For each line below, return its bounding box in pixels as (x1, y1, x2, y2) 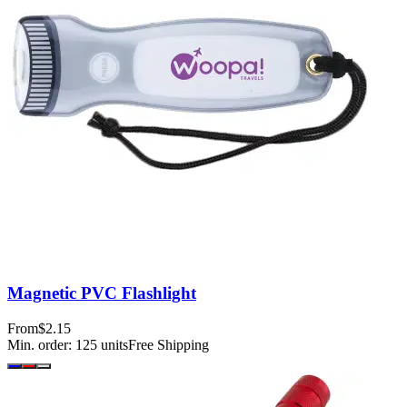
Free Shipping (128, 337, 209, 352)
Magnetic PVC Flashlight (7, 283, 196, 303)
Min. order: (7, 337, 75, 352)
